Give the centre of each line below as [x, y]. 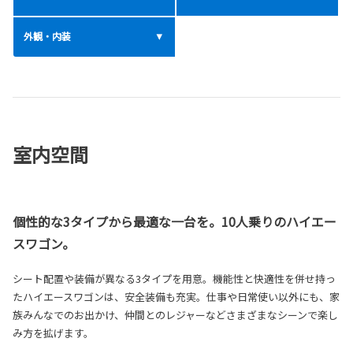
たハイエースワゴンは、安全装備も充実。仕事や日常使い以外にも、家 [176, 297]
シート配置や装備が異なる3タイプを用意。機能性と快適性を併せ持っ [174, 279]
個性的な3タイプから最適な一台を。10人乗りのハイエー [175, 222]
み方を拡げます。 [53, 333]
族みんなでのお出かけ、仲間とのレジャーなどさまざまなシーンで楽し [175, 315]
